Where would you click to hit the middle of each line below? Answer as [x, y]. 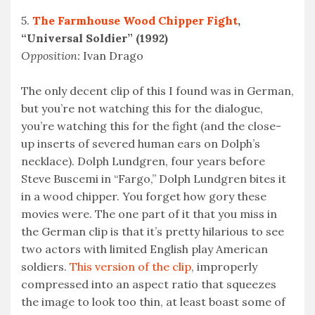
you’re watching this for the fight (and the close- [151, 126]
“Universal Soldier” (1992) [95, 38]
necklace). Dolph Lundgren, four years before [143, 161]
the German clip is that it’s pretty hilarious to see [153, 232]
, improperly [224, 267]
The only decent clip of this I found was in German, [157, 91]
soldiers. [45, 267]
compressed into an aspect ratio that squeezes [149, 284]
